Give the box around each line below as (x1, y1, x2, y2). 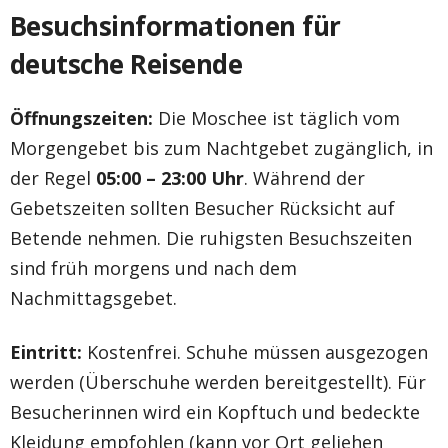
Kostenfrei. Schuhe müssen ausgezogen (82, 339, 428, 364)
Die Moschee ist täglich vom (153, 105, 400, 130)
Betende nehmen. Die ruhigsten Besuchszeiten (10, 225, 412, 250)
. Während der (244, 165, 365, 190)
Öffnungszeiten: (10, 105, 153, 130)
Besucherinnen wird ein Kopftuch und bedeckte (10, 399, 420, 424)
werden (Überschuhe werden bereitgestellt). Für (10, 369, 426, 394)
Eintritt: (10, 339, 82, 364)
